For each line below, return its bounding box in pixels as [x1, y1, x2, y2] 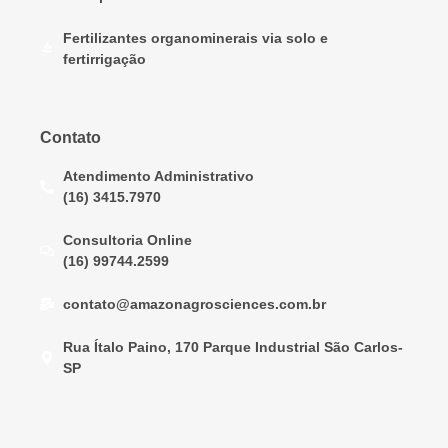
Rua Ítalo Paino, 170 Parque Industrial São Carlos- [62, 338, 403, 355]
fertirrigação [62, 50, 146, 67]
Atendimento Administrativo [62, 167, 254, 184]
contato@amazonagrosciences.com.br [62, 295, 326, 312]
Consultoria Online [62, 231, 192, 248]
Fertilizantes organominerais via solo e [62, 29, 328, 46]
